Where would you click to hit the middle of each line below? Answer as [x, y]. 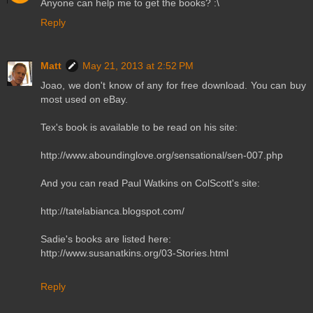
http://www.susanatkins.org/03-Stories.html [134, 253]
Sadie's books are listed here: [106, 239]
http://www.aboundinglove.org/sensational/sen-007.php [162, 155]
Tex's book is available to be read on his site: [139, 127]
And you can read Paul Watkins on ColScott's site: [150, 183]
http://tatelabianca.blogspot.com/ [112, 211]
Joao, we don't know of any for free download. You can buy [173, 85]
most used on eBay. [84, 99]
